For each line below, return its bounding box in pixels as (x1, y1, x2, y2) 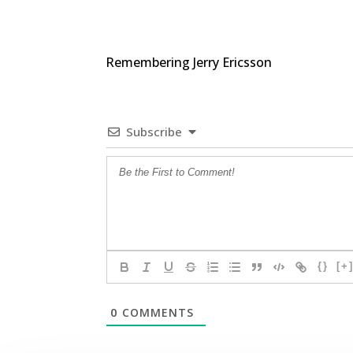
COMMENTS (118, 304, 195, 320)
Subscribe (126, 123, 183, 139)
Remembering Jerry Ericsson (106, 54, 273, 72)
